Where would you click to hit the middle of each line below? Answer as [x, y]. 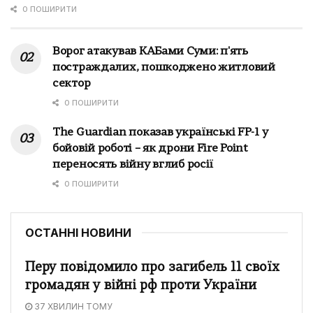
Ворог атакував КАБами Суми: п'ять [150, 51]
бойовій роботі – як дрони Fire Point [150, 148]
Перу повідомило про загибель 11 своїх [152, 268]
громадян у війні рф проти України [141, 286]
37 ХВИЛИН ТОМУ [72, 306]
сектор [72, 83]
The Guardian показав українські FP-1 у [160, 132]
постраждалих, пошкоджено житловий [164, 67]
